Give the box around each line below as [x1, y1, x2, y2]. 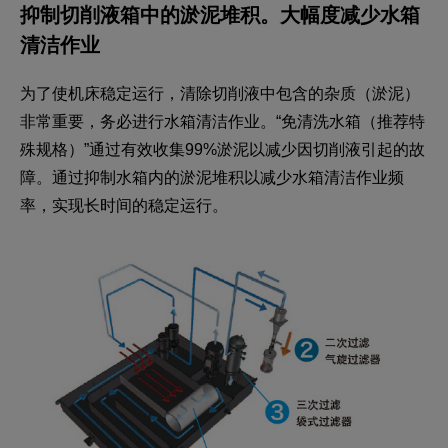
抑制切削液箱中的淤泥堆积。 [20, 3, 280, 26]
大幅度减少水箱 [280, 3, 420, 26]
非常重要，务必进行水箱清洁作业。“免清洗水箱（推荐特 [20, 112, 425, 130]
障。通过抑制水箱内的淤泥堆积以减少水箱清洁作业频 [20, 168, 404, 186]
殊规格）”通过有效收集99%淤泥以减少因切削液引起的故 [20, 140, 425, 158]
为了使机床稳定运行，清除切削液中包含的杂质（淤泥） [20, 84, 420, 102]
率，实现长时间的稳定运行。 [20, 196, 228, 214]
